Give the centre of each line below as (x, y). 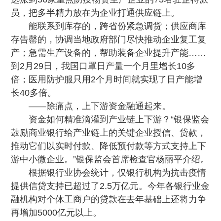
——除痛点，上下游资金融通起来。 (100, 106)
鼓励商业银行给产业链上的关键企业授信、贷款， (109, 133)
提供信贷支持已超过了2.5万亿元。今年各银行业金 (110, 186)
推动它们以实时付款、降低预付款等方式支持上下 (109, 146)
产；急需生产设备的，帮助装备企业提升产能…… (109, 53)
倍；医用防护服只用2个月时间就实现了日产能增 (107, 79)
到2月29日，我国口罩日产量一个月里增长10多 (103, 66)
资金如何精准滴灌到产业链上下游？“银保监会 (119, 119)
